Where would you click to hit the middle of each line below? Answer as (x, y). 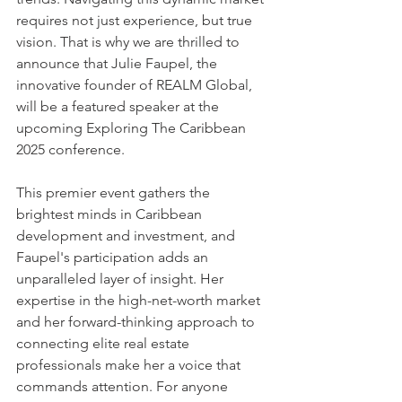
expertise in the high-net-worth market (140, 300)
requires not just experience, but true (136, 20)
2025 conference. (70, 149)
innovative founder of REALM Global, (136, 85)
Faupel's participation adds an (114, 257)
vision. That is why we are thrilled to (130, 42)
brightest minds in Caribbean (111, 214)
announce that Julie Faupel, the (118, 63)
